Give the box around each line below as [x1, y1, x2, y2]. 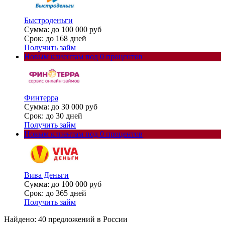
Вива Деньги [24, 171, 69, 180]
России [103, 215, 128, 224]
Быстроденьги [24, 16, 73, 25]
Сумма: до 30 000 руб [24, 102, 97, 111]
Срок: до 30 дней [24, 111, 82, 121]
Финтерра [24, 93, 58, 102]
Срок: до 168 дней [24, 34, 86, 43]
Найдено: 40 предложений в [4, 215, 103, 224]
